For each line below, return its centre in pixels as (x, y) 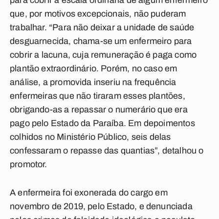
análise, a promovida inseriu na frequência (93, 82)
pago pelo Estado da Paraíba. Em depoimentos (102, 123)
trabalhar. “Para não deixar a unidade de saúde (102, 27)
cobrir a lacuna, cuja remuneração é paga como (103, 55)
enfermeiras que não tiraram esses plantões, (98, 96)
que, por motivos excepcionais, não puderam (98, 14)
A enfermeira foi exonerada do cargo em (89, 193)
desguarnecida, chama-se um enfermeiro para (101, 41)
